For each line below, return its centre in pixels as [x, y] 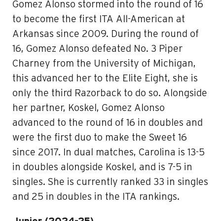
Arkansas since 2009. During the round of [106, 34]
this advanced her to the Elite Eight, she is [105, 78]
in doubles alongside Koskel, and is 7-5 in [102, 167]
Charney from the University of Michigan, [104, 64]
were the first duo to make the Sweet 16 [100, 138]
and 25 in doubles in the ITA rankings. [96, 197]
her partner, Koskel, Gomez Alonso [90, 108]
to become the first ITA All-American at [99, 19]
